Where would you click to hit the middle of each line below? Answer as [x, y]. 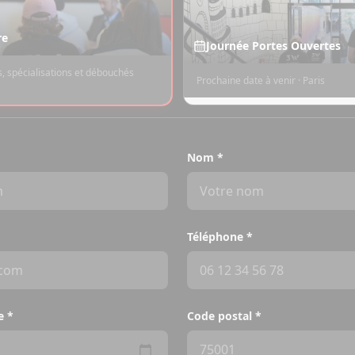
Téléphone [215, 237]
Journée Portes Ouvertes [273, 45]
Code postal [219, 316]
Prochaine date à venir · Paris [261, 80]
